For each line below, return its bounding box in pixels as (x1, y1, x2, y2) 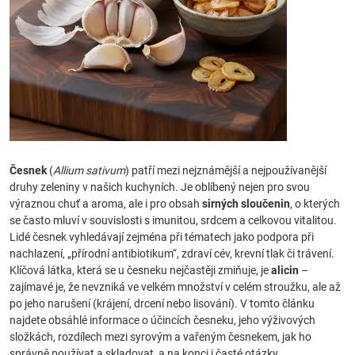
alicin (271, 264, 299, 277)
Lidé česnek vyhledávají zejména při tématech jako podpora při (10, 231, 314, 243)
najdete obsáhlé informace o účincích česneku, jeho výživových (10, 314, 315, 326)
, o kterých (290, 197, 340, 210)
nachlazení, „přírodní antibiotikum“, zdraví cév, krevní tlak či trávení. (10, 247, 334, 260)
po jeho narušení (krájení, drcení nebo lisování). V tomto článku (10, 297, 315, 310)
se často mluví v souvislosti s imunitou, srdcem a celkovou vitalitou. (10, 214, 337, 227)
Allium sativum (53, 164, 125, 177)
